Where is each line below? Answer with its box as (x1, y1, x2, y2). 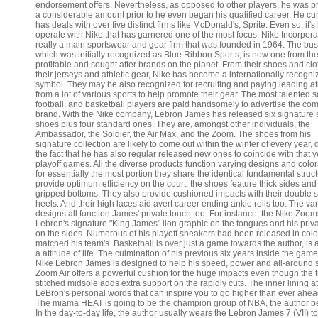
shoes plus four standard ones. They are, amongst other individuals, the (35, 119, 310, 129)
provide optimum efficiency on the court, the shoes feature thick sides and (35, 179, 317, 189)
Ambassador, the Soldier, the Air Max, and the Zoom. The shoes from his (35, 129, 311, 139)
